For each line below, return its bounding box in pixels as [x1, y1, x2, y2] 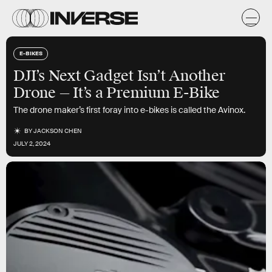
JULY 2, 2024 [13, 140, 50, 148]
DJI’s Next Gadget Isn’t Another [13, 67, 225, 85]
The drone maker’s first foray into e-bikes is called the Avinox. [13, 104, 245, 115]
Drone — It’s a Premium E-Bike [13, 84, 220, 102]
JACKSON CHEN [33, 127, 83, 135]
